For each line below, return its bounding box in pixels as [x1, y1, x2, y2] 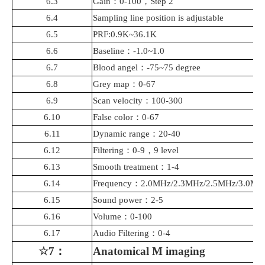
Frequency [93, 179, 132, 189]
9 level [154, 146, 179, 156]
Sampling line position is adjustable [93, 13, 224, 23]
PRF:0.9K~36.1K [93, 30, 157, 40]
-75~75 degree [147, 63, 201, 73]
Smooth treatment [93, 162, 158, 172]
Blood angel [93, 63, 138, 73]
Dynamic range [93, 129, 150, 139]
